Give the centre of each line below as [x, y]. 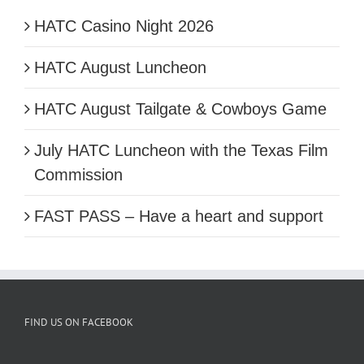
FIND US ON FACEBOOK [79, 323]
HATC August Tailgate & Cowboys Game [180, 109]
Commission [78, 175]
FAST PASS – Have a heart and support [179, 217]
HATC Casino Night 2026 [124, 26]
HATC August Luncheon [120, 68]
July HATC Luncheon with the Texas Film [181, 151]
